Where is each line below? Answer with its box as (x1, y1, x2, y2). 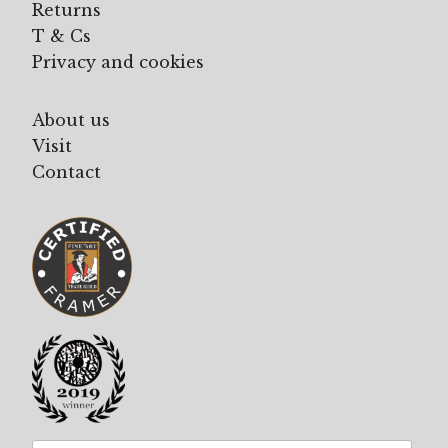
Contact (32, 161, 101, 182)
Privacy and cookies (32, 51, 204, 72)
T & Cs (32, 25, 91, 46)
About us (32, 109, 110, 130)
